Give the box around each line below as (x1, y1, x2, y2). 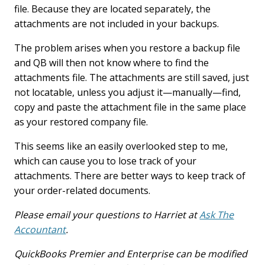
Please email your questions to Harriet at (14, 208, 200, 221)
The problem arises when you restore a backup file (14, 41, 241, 54)
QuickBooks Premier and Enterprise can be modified (14, 247, 248, 260)
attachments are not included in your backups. (14, 17, 219, 30)
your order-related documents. (14, 184, 151, 197)
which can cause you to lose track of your (14, 154, 197, 167)
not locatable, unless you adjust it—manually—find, (14, 86, 241, 99)
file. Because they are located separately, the (14, 2, 211, 15)
